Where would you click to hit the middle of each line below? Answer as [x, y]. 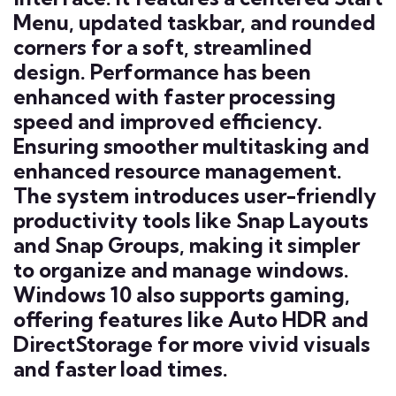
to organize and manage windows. [181, 270]
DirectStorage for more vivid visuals [192, 344]
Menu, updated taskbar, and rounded [194, 22]
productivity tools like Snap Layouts [191, 220]
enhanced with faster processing [175, 96]
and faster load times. [121, 369]
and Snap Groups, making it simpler [187, 245]
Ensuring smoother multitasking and [191, 146]
